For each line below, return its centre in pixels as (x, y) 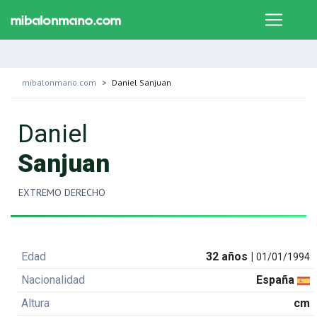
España (277, 280)
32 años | (231, 257)
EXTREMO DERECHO (62, 192)
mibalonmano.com (59, 82)
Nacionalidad (53, 280)
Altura (35, 303)
